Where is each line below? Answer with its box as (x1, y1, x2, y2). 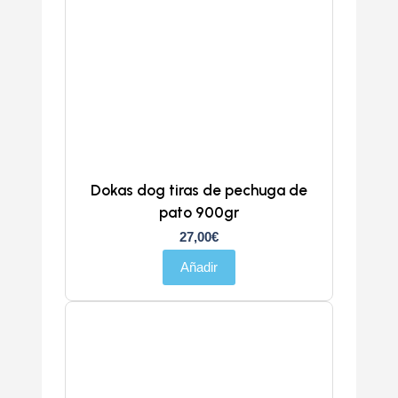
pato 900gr (158, 203, 239, 222)
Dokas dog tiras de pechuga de (90, 181, 307, 200)
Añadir (179, 259, 218, 275)
